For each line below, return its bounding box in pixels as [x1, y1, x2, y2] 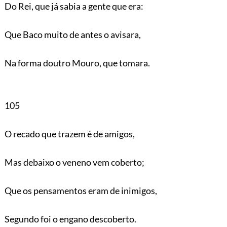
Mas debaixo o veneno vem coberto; [4, 156, 144, 168]
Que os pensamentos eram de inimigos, [4, 184, 157, 196]
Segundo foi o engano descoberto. [4, 213, 136, 224]
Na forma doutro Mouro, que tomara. [4, 57, 150, 68]
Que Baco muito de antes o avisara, [4, 28, 141, 40]
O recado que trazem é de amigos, [4, 128, 135, 139]
